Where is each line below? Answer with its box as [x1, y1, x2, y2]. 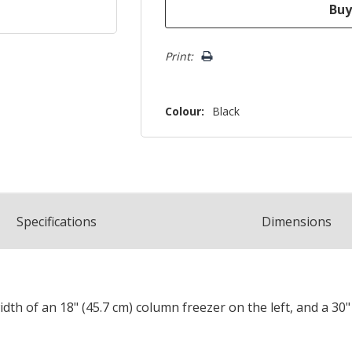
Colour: [165, 104, 205, 119]
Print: [165, 49, 194, 64]
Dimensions [261, 213, 332, 231]
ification [44, 213, 91, 231]
